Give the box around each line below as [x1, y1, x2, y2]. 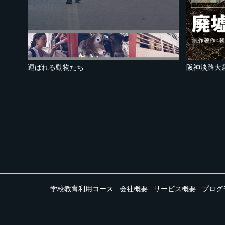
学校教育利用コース [50, 185, 114, 193]
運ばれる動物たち [28, 63, 84, 72]
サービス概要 [154, 185, 196, 193]
